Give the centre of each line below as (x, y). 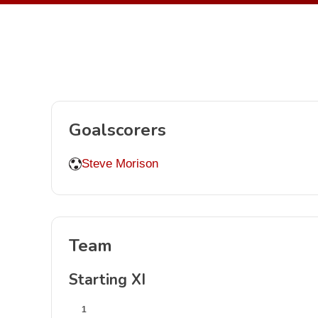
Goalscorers (117, 130)
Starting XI (107, 280)
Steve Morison (120, 164)
